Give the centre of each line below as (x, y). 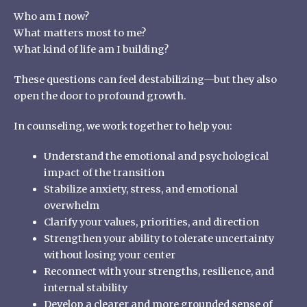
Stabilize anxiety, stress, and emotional (140, 189)
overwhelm (71, 205)
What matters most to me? (80, 33)
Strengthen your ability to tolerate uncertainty (159, 238)
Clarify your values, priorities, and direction (151, 222)
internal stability (85, 287)
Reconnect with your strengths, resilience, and (159, 271)
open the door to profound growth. (100, 96)
